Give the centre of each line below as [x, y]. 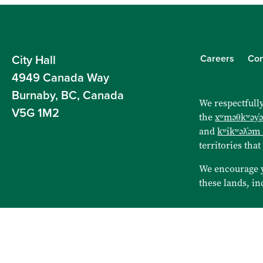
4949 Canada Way [60, 78]
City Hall [34, 61]
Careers [218, 59]
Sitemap [28, 242]
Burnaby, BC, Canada [68, 96]
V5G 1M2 [36, 114]
